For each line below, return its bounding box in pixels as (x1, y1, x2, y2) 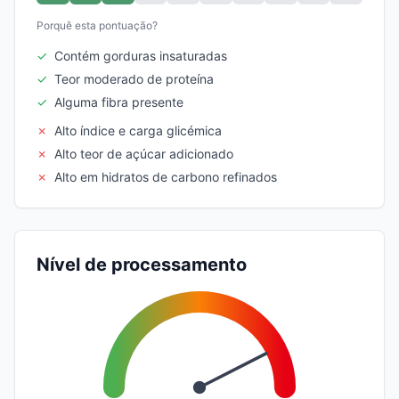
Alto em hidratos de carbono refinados (54, 168, 277, 184)
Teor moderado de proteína (54, 70, 214, 86)
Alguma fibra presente (54, 94, 183, 110)
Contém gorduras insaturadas (54, 47, 227, 63)
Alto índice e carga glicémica (54, 122, 222, 138)
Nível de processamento (37, 253, 247, 275)
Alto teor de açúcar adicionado (54, 145, 233, 161)
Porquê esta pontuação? (37, 18, 158, 32)
